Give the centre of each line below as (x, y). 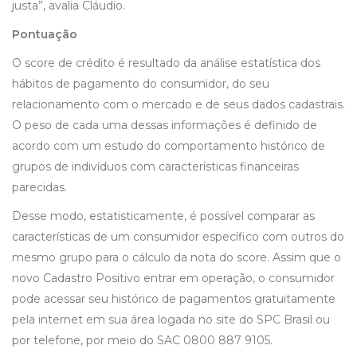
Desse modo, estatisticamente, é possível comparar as (163, 216)
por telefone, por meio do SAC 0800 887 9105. (142, 341)
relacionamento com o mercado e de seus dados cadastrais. (178, 105)
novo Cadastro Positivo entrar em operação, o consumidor (173, 279)
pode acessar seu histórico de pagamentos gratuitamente (174, 299)
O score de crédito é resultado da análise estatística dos (166, 63)
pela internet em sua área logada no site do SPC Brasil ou (171, 320)
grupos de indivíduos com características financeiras (155, 167)
